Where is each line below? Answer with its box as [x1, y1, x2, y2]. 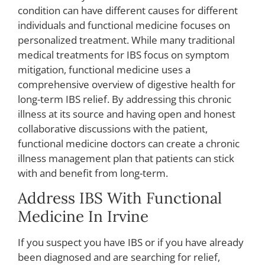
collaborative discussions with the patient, [18, 121, 208, 135]
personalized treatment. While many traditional [18, 33, 235, 47]
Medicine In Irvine [18, 206, 148, 227]
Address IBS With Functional [18, 188, 222, 208]
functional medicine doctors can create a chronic [18, 136, 240, 150]
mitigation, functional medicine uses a [18, 62, 190, 76]
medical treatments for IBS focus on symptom [18, 47, 230, 62]
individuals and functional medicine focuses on [18, 18, 230, 32]
